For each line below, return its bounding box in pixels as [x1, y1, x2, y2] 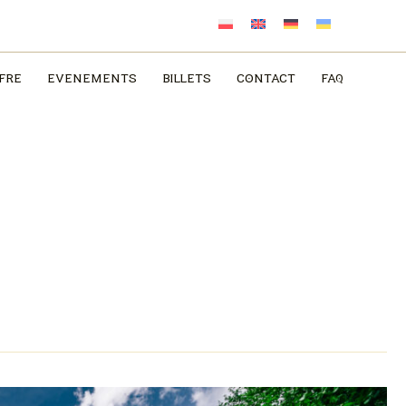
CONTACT [237, 72, 295, 89]
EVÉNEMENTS [47, 72, 137, 89]
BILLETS [162, 72, 211, 89]
